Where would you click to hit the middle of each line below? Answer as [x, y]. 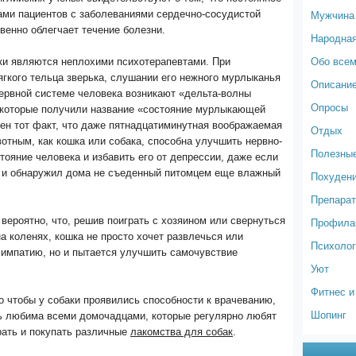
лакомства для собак [182, 332]
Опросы [329, 107]
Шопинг [329, 314]
